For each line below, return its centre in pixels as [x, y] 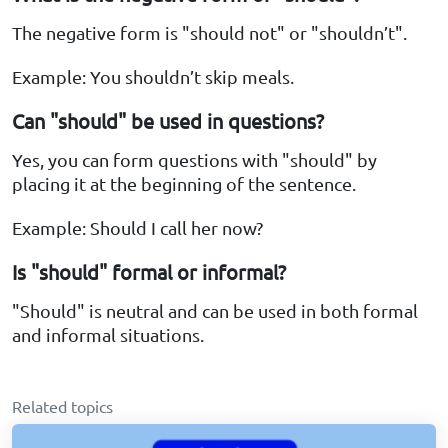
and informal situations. [108, 335]
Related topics [62, 406]
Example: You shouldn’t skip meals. [153, 77]
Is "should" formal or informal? [149, 272]
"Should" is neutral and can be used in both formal [215, 311]
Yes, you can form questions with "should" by [194, 160]
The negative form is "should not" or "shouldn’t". [209, 33]
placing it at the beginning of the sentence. [184, 184]
